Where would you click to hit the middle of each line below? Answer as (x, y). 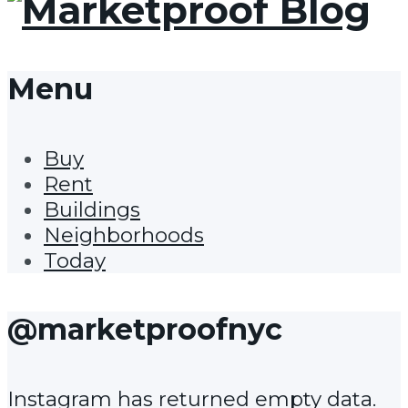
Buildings (92, 209)
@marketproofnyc (145, 330)
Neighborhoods (124, 235)
